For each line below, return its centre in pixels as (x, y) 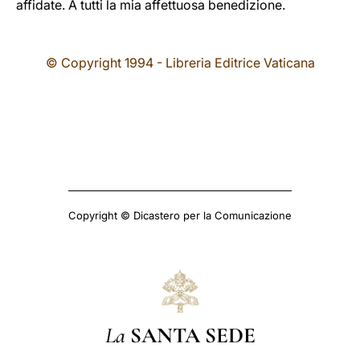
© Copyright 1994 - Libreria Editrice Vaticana (180, 63)
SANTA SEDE (192, 335)
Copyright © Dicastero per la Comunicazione (180, 215)
